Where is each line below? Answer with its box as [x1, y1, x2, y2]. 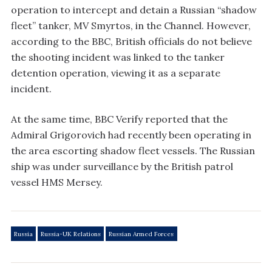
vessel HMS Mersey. [11, 175, 103, 188]
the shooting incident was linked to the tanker [11, 50, 225, 63]
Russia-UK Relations [41, 229, 101, 238]
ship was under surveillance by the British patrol [11, 160, 233, 172]
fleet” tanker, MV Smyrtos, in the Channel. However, [11, 19, 251, 32]
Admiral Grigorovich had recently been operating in [11, 128, 251, 141]
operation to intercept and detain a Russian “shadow [11, 3, 257, 16]
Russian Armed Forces [109, 229, 174, 238]
